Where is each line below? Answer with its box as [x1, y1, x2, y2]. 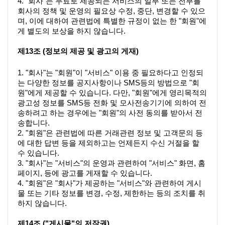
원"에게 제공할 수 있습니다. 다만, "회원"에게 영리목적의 [18, 88, 207, 97]
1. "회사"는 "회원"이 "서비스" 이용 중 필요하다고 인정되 [18, 68, 203, 77]
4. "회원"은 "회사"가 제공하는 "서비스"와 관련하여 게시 [18, 179, 201, 187]
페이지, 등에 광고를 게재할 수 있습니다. [18, 169, 152, 177]
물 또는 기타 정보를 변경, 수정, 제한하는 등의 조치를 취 [18, 189, 205, 197]
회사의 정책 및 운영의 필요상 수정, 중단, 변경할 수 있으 [18, 7, 205, 16]
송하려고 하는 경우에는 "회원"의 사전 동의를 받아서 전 [18, 108, 202, 117]
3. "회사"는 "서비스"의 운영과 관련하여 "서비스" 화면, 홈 [18, 159, 205, 167]
